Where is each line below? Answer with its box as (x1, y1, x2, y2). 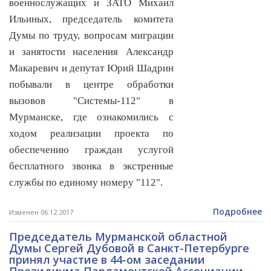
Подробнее (213, 206, 262, 218)
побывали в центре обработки (9, 79, 174, 91)
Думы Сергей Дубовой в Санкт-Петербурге (9, 241, 249, 256)
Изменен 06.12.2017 (9, 207, 73, 217)
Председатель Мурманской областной (9, 229, 227, 244)
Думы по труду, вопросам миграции (9, 30, 174, 42)
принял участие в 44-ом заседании (9, 252, 205, 267)
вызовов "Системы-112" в (9, 95, 174, 107)
